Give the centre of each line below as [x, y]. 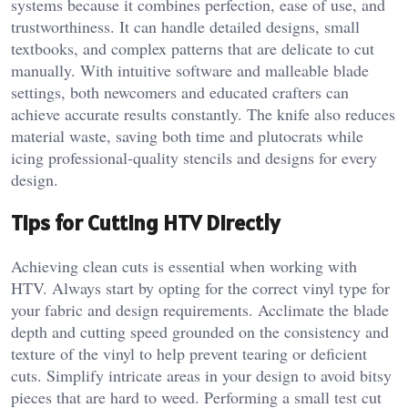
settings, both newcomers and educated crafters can [180, 92]
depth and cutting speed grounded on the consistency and [200, 331]
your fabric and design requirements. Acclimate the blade [200, 309]
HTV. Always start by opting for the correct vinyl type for [200, 287]
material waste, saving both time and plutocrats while [187, 135]
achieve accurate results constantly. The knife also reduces [203, 113]
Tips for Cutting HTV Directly [145, 222]
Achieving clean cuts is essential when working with [184, 265]
